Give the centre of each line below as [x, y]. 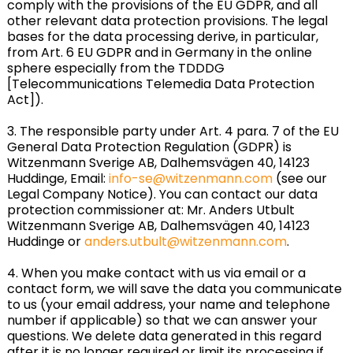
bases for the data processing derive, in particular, [162, 37]
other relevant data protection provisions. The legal [167, 21]
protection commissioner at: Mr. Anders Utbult [150, 210]
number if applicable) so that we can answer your [162, 320]
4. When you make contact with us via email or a [156, 273]
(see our [299, 178]
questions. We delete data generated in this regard [164, 336]
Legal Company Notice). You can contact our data [162, 194]
